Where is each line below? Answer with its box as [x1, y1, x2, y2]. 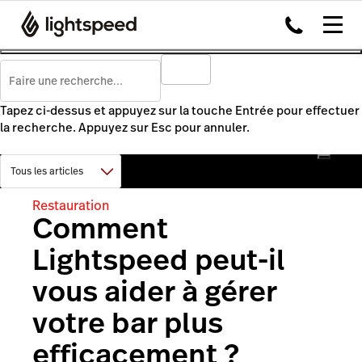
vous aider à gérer [32, 271, 277, 312]
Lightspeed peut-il [32, 239, 285, 280]
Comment [32, 208, 168, 249]
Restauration [32, 196, 109, 215]
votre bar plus [32, 302, 223, 343]
